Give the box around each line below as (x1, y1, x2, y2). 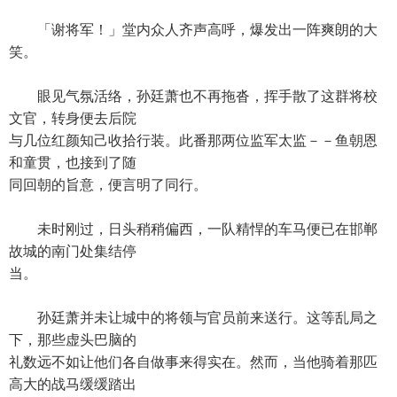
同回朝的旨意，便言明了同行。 (9, 177, 207, 192)
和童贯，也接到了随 (9, 155, 136, 170)
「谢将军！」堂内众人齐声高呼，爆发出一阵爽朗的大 (9, 22, 378, 37)
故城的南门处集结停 (9, 244, 136, 259)
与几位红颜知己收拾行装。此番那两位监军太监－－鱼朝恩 (9, 133, 378, 148)
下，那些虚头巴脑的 (9, 332, 136, 347)
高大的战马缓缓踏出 (9, 377, 136, 392)
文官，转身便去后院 (9, 111, 136, 126)
